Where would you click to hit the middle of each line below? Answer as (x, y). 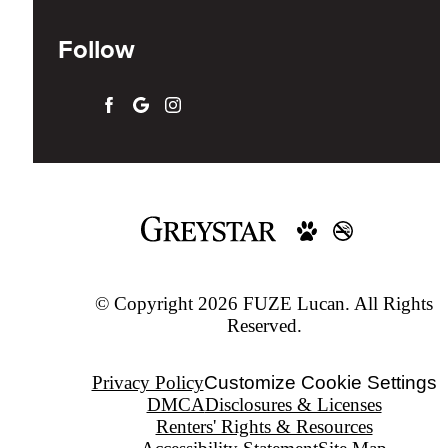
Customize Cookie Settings (320, 383)
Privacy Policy (147, 383)
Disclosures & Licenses (293, 405)
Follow (96, 49)
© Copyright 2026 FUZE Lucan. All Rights (264, 304)
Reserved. (264, 326)
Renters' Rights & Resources (264, 427)
